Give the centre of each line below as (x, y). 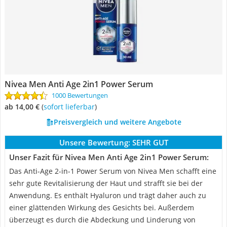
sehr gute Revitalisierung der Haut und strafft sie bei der (106, 183)
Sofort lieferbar (71, 107)
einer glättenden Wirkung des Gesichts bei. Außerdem (102, 207)
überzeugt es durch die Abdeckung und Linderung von (102, 220)
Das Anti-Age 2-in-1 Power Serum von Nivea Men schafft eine (113, 171)
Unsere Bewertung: (94, 142)
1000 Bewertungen (80, 95)
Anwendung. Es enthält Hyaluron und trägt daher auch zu (108, 195)
